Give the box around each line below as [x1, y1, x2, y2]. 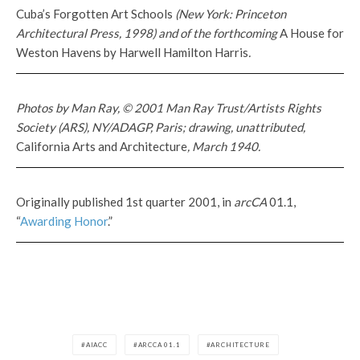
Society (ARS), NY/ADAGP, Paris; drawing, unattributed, [16, 120, 305, 135]
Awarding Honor [20, 214, 108, 229]
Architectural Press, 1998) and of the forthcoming [16, 26, 280, 41]
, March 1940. [187, 139, 260, 154]
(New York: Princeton [173, 6, 286, 22]
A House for [280, 26, 344, 41]
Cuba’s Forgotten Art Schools [16, 6, 173, 22]
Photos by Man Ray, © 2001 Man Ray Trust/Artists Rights [16, 100, 321, 116]
